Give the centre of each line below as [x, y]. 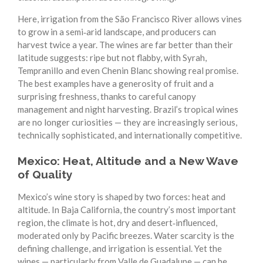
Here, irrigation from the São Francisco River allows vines [130, 18]
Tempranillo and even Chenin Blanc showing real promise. [128, 70]
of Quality [45, 175]
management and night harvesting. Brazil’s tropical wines [128, 109]
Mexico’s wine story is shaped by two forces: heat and [122, 197]
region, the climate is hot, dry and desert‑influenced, [117, 223]
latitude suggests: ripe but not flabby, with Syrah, [112, 57]
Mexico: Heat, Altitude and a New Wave [128, 161]
